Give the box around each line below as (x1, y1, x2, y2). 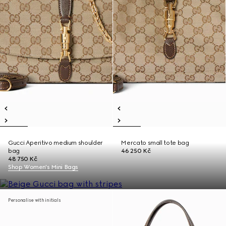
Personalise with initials (8, 197, 61, 203)
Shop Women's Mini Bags (8, 163, 79, 171)
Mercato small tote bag (121, 139, 189, 146)
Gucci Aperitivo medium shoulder (8, 139, 103, 146)
